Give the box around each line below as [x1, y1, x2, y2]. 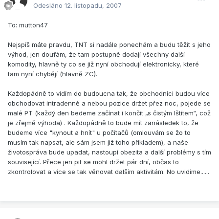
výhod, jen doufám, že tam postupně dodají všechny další [8, 50, 185, 59]
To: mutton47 [8, 21, 48, 29]
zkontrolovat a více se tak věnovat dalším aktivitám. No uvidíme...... [8, 168, 209, 176]
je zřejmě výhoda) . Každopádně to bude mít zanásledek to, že [8, 119, 198, 127]
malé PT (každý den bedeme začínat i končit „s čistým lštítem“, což [8, 109, 211, 117]
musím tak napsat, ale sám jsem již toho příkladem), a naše [8, 138, 188, 147]
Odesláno [33, 1, 65, 10]
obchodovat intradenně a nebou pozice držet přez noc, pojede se [8, 99, 211, 108]
